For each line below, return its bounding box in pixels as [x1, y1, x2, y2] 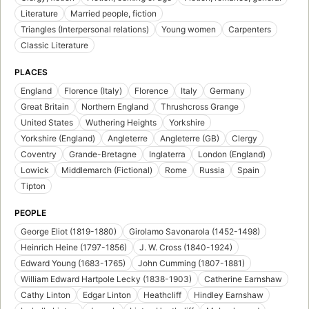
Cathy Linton [21, 289, 70, 300]
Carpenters [228, 23, 271, 34]
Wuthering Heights [86, 117, 157, 128]
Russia [199, 164, 225, 175]
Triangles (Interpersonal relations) [21, 23, 149, 34]
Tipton [21, 180, 46, 191]
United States [21, 117, 73, 128]
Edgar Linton [83, 289, 131, 300]
